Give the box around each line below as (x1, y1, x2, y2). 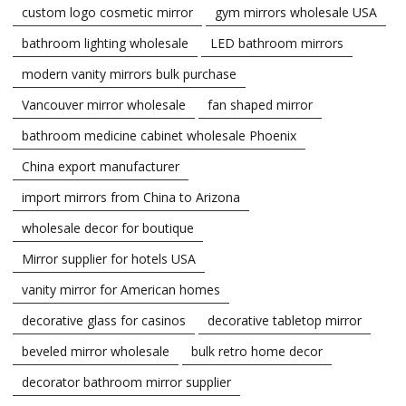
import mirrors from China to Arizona (22, 188, 240, 206)
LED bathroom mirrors (210, 34, 343, 52)
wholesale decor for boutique (22, 218, 194, 237)
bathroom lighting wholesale (22, 34, 188, 52)
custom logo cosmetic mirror (22, 3, 193, 21)
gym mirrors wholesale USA (215, 3, 377, 21)
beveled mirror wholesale (22, 342, 169, 360)
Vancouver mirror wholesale (22, 95, 186, 113)
